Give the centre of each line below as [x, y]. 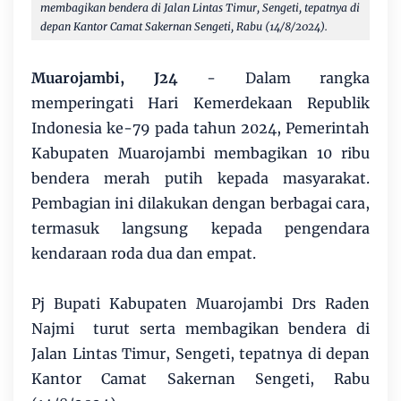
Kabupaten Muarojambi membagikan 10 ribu [200, 153]
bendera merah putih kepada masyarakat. [200, 178]
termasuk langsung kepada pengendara [200, 228]
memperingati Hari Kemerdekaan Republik [200, 102]
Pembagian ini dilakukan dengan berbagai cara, [200, 203]
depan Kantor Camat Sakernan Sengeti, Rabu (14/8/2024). [184, 26]
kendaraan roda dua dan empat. [144, 253]
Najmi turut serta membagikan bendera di [200, 328]
